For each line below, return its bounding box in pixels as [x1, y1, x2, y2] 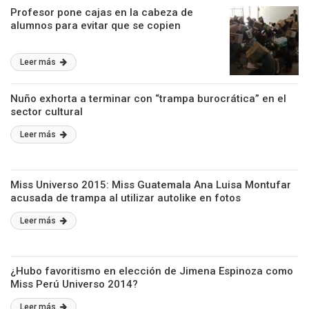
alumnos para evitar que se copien [10, 19, 181, 32]
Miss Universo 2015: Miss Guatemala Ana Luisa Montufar [10, 179, 291, 191]
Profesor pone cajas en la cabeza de [10, 6, 193, 19]
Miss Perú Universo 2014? [10, 278, 138, 290]
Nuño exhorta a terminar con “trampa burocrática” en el [10, 92, 286, 105]
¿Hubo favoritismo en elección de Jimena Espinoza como [10, 265, 293, 277]
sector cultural [10, 106, 83, 118]
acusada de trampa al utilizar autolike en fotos [10, 192, 241, 204]
